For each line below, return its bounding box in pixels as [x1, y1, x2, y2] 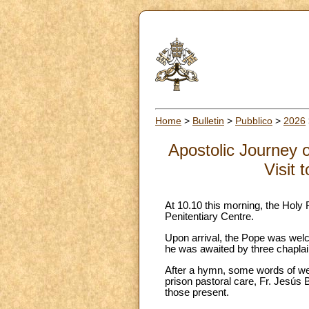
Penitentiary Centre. [165, 211, 254, 223]
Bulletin [192, 114, 224, 126]
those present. [165, 286, 229, 298]
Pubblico [235, 114, 272, 126]
